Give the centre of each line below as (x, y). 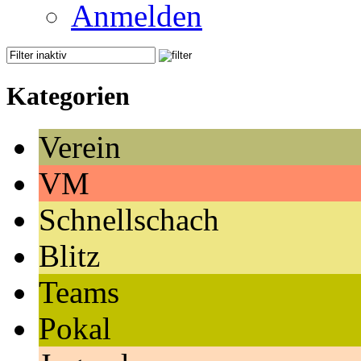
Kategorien (68, 95)
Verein (80, 147)
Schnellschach (129, 220)
